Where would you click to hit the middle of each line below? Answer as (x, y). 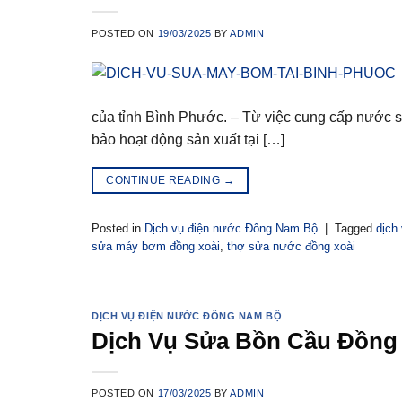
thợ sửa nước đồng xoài (291, 247)
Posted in (118, 229)
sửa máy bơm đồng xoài (156, 247)
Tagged (355, 229)
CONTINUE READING (165, 181)
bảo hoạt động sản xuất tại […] (188, 140)
